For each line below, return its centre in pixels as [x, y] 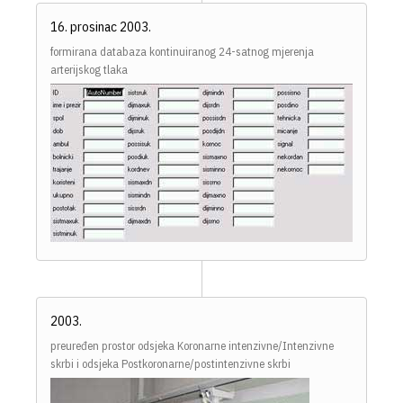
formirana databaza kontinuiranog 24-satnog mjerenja [182, 52]
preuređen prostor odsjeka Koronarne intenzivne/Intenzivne [192, 346]
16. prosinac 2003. [101, 27]
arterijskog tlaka [89, 70]
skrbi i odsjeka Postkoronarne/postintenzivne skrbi [170, 364]
